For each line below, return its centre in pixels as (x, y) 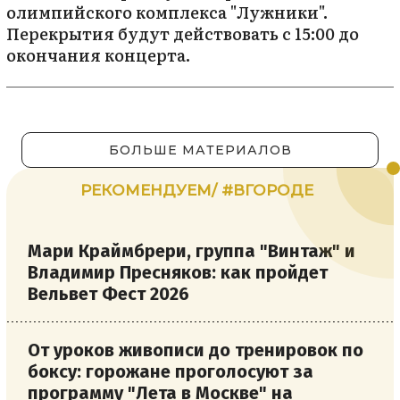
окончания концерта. (98, 55)
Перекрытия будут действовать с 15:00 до (183, 34)
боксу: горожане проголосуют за (171, 372)
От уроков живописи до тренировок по (196, 350)
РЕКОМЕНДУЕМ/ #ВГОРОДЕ (197, 191)
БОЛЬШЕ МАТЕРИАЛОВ (200, 150)
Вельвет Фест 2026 (108, 294)
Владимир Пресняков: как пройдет (178, 273)
